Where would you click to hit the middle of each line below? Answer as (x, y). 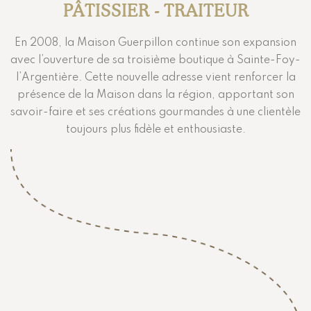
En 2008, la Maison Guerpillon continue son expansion (155, 43)
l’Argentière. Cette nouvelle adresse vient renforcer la (155, 78)
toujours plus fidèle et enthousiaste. (155, 130)
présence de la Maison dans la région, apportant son (155, 95)
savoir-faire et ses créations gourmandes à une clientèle (155, 113)
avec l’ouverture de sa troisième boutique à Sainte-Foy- (155, 61)
